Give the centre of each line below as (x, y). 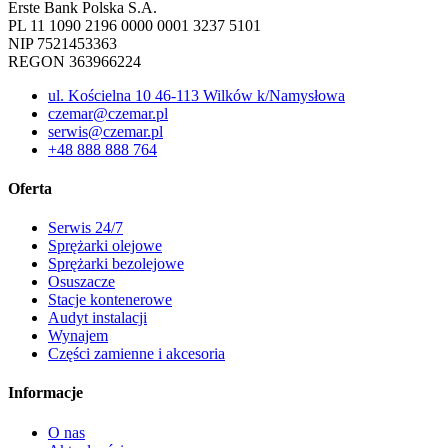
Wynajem (78, 336)
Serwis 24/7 (85, 228)
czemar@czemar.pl (108, 113)
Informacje (45, 393)
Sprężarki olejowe (105, 246)
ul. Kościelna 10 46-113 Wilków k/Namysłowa (196, 95)
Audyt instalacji (97, 318)
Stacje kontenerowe (110, 300)
